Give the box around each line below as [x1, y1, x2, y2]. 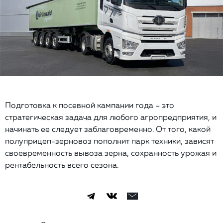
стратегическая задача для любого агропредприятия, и [5, 111, 217, 122]
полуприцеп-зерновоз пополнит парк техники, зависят [5, 135, 214, 146]
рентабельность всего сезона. [5, 159, 120, 170]
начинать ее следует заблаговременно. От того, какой [5, 123, 211, 134]
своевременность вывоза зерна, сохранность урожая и [5, 147, 217, 158]
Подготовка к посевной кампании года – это [5, 100, 174, 110]
